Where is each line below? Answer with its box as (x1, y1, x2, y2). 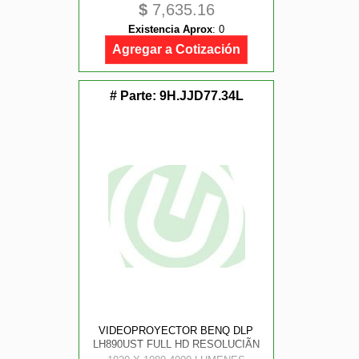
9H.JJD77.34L (159, 89, 244, 103)
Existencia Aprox (128, 23, 212, 35)
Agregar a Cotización (112, 42, 240, 56)
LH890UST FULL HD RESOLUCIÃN (92, 338, 260, 350)
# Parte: (109, 89, 159, 103)
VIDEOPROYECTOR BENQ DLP (99, 325, 254, 337)
